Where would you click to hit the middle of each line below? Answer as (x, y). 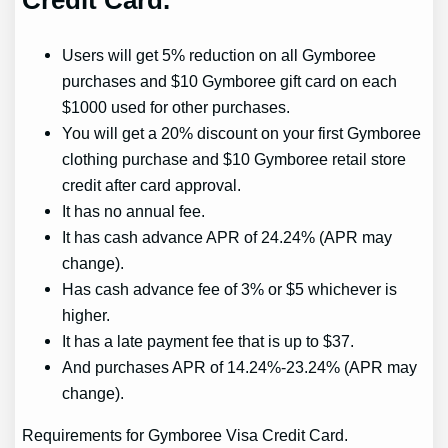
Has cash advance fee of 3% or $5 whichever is (230, 288)
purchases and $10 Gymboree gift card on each (230, 80)
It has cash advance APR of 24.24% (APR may (227, 236)
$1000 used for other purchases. (176, 106)
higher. (86, 314)
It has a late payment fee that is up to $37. (208, 340)
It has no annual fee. (134, 210)
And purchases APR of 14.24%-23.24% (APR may (240, 366)
